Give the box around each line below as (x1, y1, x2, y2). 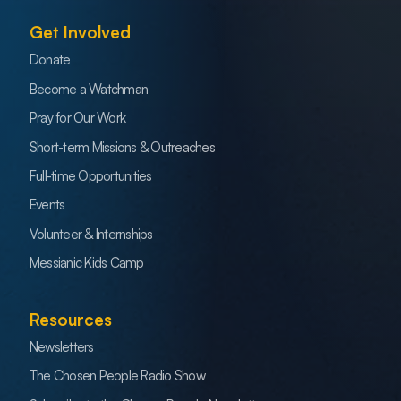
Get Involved (30, 21, 131, 42)
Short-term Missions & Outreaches (30, 138, 215, 156)
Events (30, 196, 65, 214)
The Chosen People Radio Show (30, 367, 205, 385)
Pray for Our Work (30, 109, 126, 127)
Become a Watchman (30, 80, 149, 98)
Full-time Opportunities (30, 167, 152, 184)
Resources (30, 308, 112, 329)
